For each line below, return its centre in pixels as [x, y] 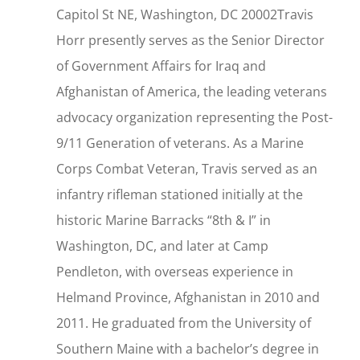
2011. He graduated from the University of [184, 323]
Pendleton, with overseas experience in [175, 272]
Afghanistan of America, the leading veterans [192, 92]
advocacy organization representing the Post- [194, 118]
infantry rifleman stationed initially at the [180, 195]
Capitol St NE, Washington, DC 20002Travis [185, 15]
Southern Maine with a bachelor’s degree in [188, 349]
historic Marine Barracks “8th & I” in [164, 221]
